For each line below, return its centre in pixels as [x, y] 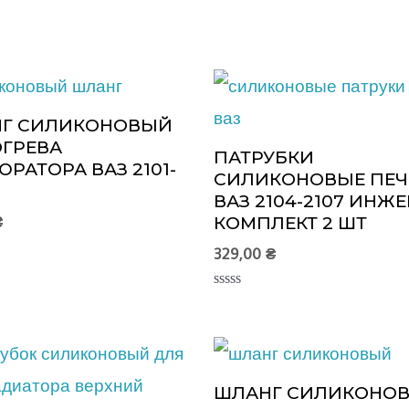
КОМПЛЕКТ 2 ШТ [290, 223]
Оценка [237, 300]
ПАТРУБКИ [264, 157]
